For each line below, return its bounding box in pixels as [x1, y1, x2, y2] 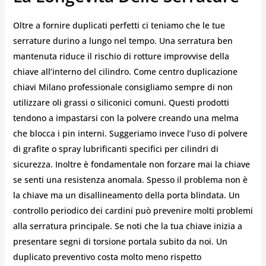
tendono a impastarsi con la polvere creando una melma [12, 112, 239, 123]
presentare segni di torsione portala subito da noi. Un [12, 235, 227, 247]
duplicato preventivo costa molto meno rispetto [12, 251, 201, 262]
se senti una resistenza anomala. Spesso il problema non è [12, 173, 248, 185]
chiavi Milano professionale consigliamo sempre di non [12, 81, 233, 93]
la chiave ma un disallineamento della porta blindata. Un [12, 189, 240, 201]
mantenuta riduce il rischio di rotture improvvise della [12, 50, 229, 62]
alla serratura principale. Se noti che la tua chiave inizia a [12, 220, 242, 232]
